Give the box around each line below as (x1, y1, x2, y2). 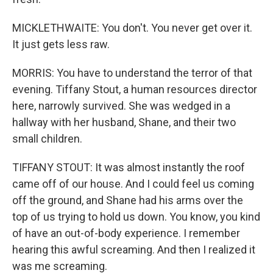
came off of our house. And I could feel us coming (12, 177, 254, 190)
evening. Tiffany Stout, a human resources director (12, 83, 257, 96)
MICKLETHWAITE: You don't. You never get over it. (12, 21, 252, 34)
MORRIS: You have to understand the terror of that (12, 66, 252, 79)
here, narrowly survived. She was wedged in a (12, 99, 230, 112)
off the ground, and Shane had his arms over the (12, 194, 243, 207)
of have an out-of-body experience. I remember (12, 227, 240, 239)
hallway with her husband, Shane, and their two (12, 116, 236, 129)
